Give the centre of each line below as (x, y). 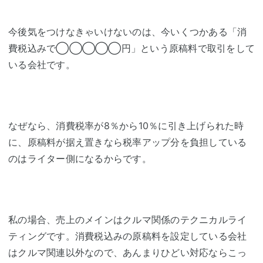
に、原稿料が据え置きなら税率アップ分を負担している (128, 142)
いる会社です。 (42, 65)
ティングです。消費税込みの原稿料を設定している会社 (128, 236)
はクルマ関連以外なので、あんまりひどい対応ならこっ (128, 253)
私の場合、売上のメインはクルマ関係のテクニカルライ (128, 220)
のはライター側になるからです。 (80, 159)
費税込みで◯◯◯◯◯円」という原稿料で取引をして (131, 48)
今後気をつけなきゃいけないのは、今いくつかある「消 (128, 32)
